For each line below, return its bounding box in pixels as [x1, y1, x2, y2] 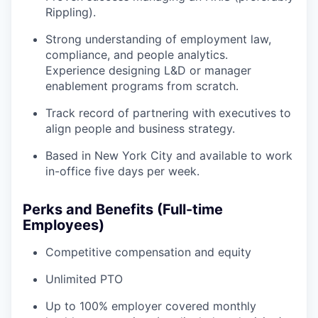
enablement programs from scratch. [45, 79, 238, 93]
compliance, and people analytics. [45, 48, 228, 62]
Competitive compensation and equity [45, 245, 251, 259]
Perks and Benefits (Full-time [23, 201, 223, 218]
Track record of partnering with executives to [45, 106, 291, 120]
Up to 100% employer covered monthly [45, 299, 256, 313]
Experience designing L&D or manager [45, 63, 251, 77]
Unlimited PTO [45, 272, 123, 286]
